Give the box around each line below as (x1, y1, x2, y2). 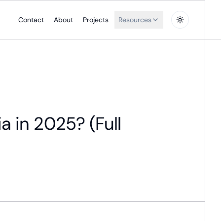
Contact (18, 15, 44, 24)
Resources (118, 15, 151, 24)
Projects (83, 15, 109, 24)
